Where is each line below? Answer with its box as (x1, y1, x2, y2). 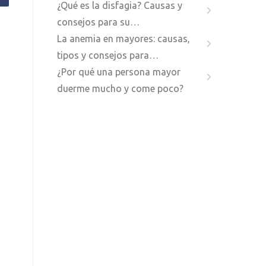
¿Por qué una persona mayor (57, 66, 180, 77)
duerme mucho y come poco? (57, 83, 183, 94)
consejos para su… (57, 17, 140, 27)
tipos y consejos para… (57, 50, 159, 61)
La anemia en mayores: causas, (57, 33, 190, 44)
